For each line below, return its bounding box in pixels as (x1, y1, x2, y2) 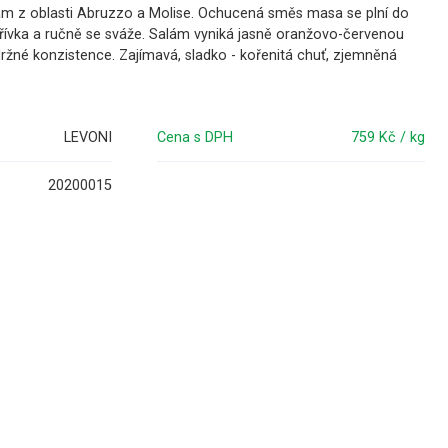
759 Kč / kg (351, 129, 426, 147)
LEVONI (64, 129, 112, 147)
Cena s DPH (157, 129, 234, 147)
